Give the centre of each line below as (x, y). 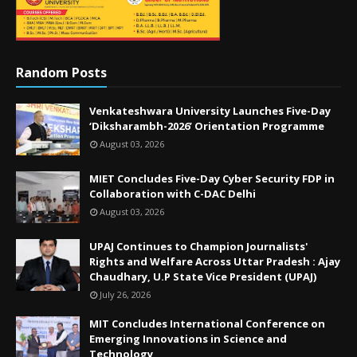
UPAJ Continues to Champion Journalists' (198, 246)
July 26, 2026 (125, 294)
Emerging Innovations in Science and (188, 338)
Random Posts (61, 72)
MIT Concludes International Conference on (207, 323)
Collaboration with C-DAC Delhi (173, 193)
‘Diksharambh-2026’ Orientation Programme (207, 126)
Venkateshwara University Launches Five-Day (210, 110)
